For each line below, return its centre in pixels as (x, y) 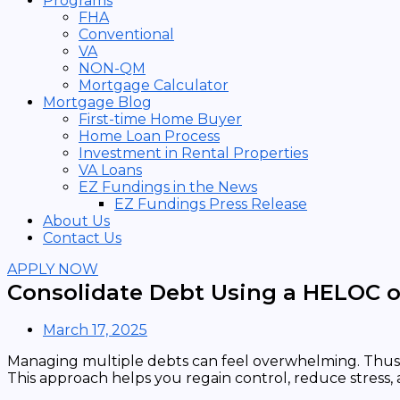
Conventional (126, 34)
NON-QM (112, 68)
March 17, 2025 (95, 330)
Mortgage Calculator (154, 85)
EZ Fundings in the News (168, 187)
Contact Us (82, 238)
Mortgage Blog (97, 102)
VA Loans (110, 170)
